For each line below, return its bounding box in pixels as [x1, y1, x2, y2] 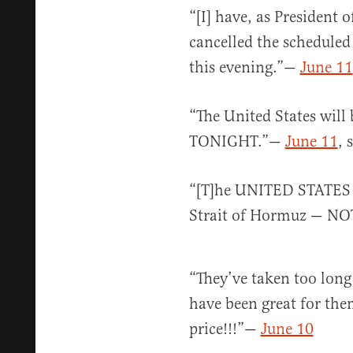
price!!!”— [188, 319, 261, 340]
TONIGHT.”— [188, 132, 285, 152]
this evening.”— [188, 58, 300, 78]
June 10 [260, 319, 314, 340]
